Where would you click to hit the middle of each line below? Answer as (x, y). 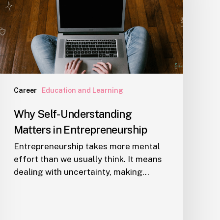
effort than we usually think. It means (88, 159)
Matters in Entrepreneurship (82, 130)
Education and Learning (82, 91)
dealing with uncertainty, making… (81, 172)
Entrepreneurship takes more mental (87, 147)
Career (25, 91)
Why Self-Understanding (72, 114)
